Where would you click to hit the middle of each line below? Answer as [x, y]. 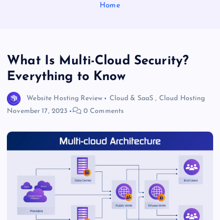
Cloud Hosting [182, 98]
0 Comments [103, 111]
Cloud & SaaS [131, 98]
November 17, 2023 [37, 111]
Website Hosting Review [65, 98]
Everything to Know [67, 77]
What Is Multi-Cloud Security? [98, 61]
